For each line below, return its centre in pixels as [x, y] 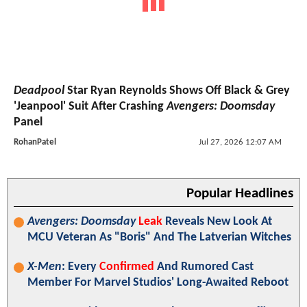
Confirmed [127, 267]
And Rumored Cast [204, 267]
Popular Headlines [240, 194]
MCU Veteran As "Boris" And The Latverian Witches [159, 238]
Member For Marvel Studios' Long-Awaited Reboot [158, 283]
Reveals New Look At [217, 222]
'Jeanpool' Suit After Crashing [90, 107]
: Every [81, 267]
